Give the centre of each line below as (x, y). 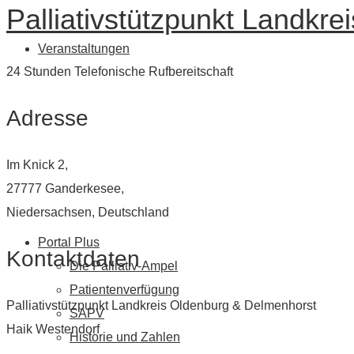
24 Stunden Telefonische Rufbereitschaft (120, 71)
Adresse (47, 118)
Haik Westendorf (53, 329)
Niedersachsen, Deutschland (88, 212)
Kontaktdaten (73, 258)
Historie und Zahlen (125, 337)
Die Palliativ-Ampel (124, 266)
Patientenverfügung (124, 290)
